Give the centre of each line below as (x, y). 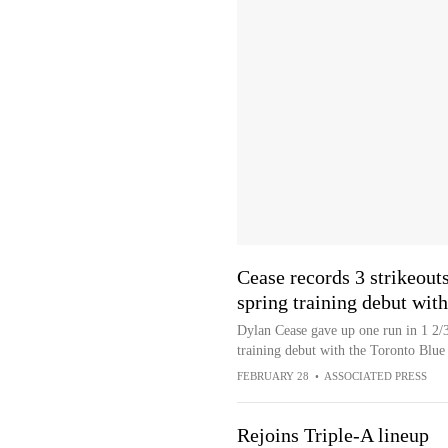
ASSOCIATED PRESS (375, 376)
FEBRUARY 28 (272, 376)
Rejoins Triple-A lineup (332, 435)
